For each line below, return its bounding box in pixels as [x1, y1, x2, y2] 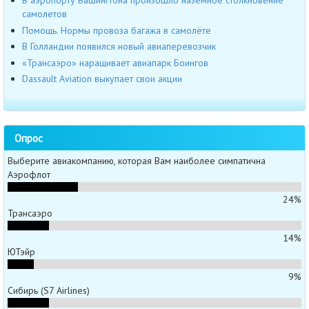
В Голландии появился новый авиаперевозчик [22, 40, 216, 53]
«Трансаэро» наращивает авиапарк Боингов [22, 56, 208, 69]
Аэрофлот [8, 168, 50, 181]
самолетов [22, 8, 67, 21]
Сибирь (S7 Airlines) [8, 283, 90, 297]
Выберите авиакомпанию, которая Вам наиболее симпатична [8, 154, 266, 167]
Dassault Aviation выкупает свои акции [22, 72, 182, 86]
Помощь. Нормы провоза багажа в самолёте [22, 23, 211, 37]
